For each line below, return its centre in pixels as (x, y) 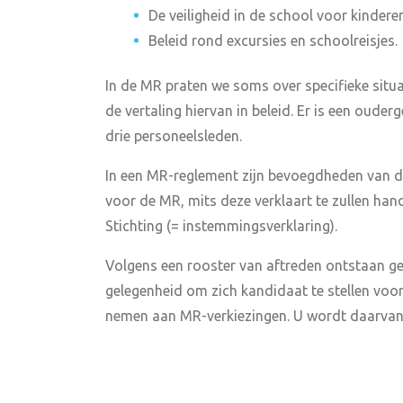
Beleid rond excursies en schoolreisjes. (273, 40)
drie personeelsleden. (174, 136)
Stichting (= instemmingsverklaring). (221, 226)
